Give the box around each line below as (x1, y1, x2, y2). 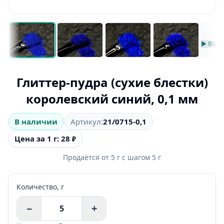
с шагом (120, 152, 152, 162)
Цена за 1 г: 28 (14, 133, 70, 143)
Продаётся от (63, 152, 111, 162)
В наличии (14, 116, 57, 126)
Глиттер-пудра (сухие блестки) (16, 73, 208, 90)
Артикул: (70, 116, 103, 126)
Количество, (16, 181, 61, 191)
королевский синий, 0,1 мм (26, 90, 198, 107)
